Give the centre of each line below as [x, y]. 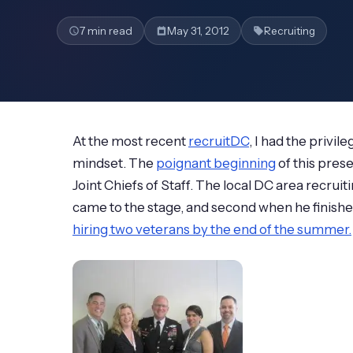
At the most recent [130, 141]
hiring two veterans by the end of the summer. [212, 230]
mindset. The [114, 163]
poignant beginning [216, 163]
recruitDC [219, 141]
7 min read [106, 31]
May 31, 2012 [198, 31]
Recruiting [290, 31]
